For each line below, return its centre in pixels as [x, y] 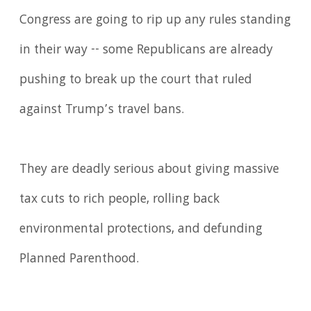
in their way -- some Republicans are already [146, 51]
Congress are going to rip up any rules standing [155, 21]
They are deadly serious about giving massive [150, 170]
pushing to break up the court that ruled [136, 81]
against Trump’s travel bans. [102, 111]
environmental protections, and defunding [141, 230]
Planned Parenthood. [79, 260]
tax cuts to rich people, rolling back [120, 200]
